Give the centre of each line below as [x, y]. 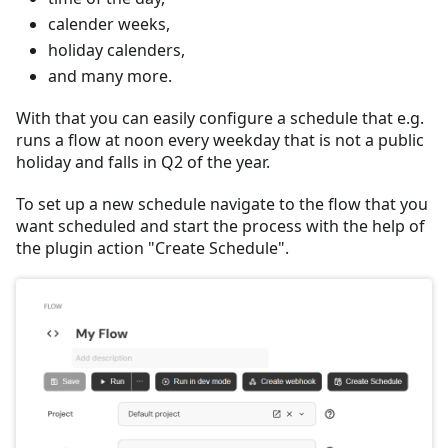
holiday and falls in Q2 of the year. [143, 161]
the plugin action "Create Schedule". [152, 247]
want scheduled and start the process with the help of [220, 225]
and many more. [110, 75]
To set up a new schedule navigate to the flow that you [222, 203]
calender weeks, [109, 23]
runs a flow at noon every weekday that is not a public [220, 139]
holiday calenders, [116, 49]
